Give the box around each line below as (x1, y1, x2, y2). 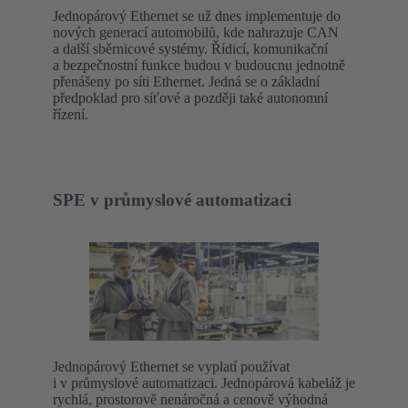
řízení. (53, 106, 88, 122)
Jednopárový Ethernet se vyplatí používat (53, 358, 290, 374)
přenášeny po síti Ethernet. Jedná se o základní (53, 73, 320, 89)
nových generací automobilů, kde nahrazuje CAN (53, 24, 339, 40)
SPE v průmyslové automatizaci (53, 190, 291, 210)
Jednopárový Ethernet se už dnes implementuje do (53, 7, 341, 24)
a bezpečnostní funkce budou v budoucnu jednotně (53, 56, 345, 73)
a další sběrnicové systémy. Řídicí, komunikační (53, 40, 328, 56)
